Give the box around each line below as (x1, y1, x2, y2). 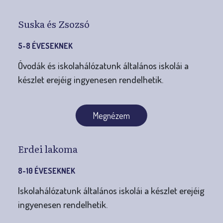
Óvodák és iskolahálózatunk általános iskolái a (17, 59, 189, 72)
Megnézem (93, 110, 130, 121)
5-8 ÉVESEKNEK (17, 40, 73, 51)
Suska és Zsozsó (17, 16, 90, 31)
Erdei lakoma (17, 141, 78, 156)
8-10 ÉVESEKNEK (17, 165, 75, 176)
